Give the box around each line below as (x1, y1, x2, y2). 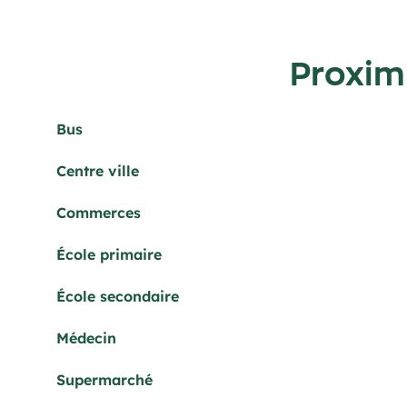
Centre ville (56, 162, 139, 180)
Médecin (56, 329, 116, 347)
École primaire (56, 245, 162, 263)
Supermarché (56, 371, 153, 389)
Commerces (56, 203, 141, 222)
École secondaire (56, 287, 179, 305)
